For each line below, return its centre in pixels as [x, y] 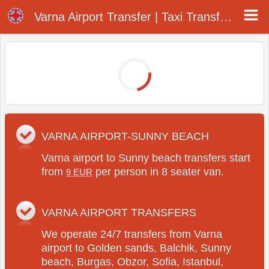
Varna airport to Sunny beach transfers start [146, 158]
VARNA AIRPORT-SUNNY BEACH [125, 137]
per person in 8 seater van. [159, 172]
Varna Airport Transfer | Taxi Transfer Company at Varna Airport [226, 17]
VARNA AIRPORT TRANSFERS [119, 213]
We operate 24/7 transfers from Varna [132, 234]
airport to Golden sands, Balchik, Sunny [137, 248]
